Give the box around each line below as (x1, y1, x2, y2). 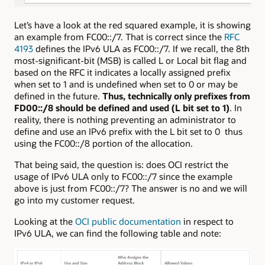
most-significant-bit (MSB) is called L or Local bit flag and (14, 54, 247, 66)
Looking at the (14, 215, 75, 228)
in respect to (181, 215, 234, 228)
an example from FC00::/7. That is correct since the (14, 30, 224, 43)
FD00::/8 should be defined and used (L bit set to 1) (14, 101, 230, 114)
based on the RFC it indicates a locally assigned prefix (14, 66, 231, 78)
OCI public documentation (75, 215, 181, 228)
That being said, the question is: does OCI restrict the (14, 158, 228, 170)
